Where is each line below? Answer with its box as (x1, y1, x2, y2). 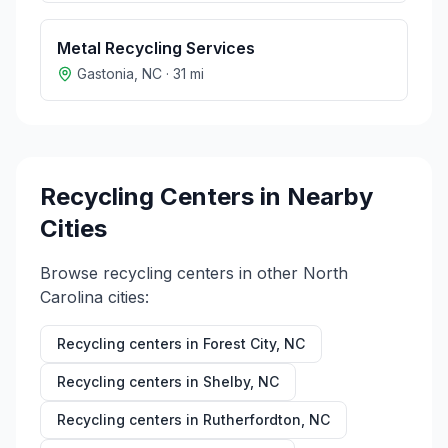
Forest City (203, 335, 276, 352)
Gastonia (77, 65, 134, 82)
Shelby (203, 373, 250, 390)
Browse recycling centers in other (40, 263, 303, 283)
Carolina (40, 287, 103, 307)
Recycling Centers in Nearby (40, 182, 373, 211)
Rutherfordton (203, 411, 301, 428)
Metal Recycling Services (57, 38, 255, 58)
